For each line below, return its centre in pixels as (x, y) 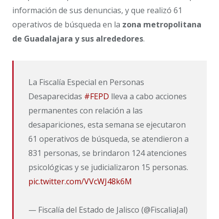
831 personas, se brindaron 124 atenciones (107, 153)
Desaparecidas (56, 96)
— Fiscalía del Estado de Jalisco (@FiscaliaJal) (108, 210)
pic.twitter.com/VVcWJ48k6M (80, 181)
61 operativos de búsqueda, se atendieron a (108, 139)
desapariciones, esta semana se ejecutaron (107, 124)
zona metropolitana (162, 25)
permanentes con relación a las (85, 110)
